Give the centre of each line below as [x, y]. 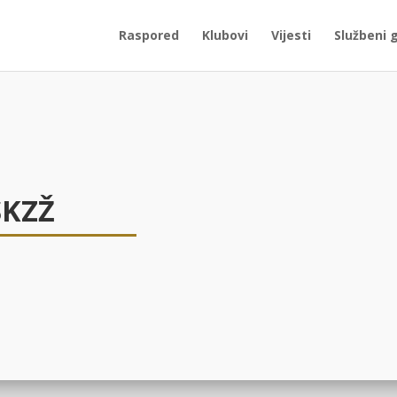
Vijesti [291, 35]
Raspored [149, 35]
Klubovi [225, 35]
